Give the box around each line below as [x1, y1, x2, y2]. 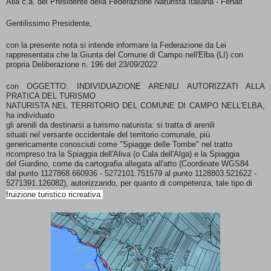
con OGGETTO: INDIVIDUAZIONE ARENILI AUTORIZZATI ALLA [6, 82, 265, 91]
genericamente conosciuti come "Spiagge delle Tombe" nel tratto [6, 140, 232, 149]
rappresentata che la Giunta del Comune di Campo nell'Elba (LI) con [6, 50, 243, 60]
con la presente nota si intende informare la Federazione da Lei [6, 41, 226, 50]
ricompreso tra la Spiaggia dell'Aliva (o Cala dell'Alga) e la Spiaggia [6, 149, 240, 159]
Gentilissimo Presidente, [6, 19, 92, 28]
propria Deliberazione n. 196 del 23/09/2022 [6, 60, 157, 70]
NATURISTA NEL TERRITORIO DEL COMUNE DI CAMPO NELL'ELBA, [6, 101, 265, 111]
